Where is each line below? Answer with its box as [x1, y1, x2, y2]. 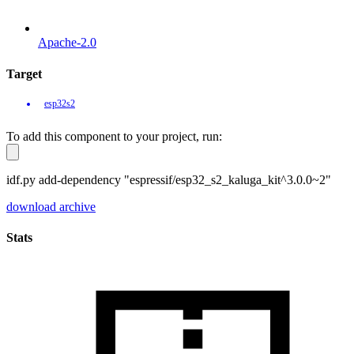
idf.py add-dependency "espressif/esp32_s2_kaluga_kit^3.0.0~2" [6, 172, 331, 186]
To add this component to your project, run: [6, 129, 222, 143]
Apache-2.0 [38, 36, 96, 50]
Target [6, 66, 42, 81]
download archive [6, 199, 96, 213]
